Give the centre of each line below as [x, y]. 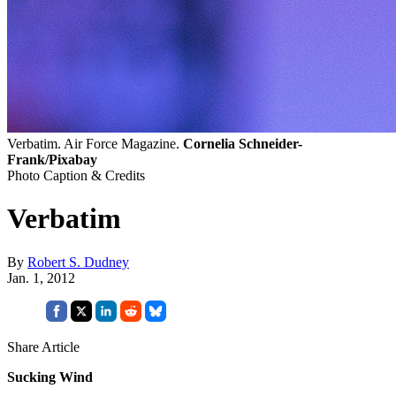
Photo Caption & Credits [76, 176]
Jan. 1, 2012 [41, 278]
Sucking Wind [50, 377]
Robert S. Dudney [78, 262]
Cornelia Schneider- [243, 144]
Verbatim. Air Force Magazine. [95, 144]
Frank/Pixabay [52, 160]
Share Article [43, 346]
